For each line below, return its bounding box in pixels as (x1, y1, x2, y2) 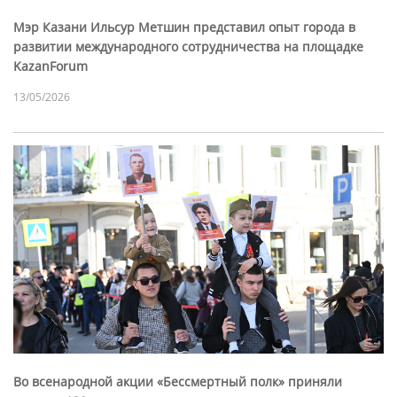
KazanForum (13, 57, 88, 74)
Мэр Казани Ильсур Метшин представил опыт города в (13, 18, 355, 35)
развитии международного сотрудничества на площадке (13, 37, 363, 55)
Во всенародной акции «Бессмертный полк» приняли (13, 372, 342, 390)
